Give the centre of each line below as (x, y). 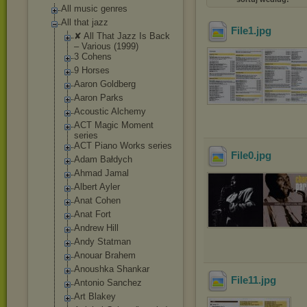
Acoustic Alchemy (110, 111)
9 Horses (92, 70)
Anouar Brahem (105, 255)
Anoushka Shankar (112, 269)
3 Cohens (93, 57)
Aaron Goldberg (105, 84)
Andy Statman (102, 242)
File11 (245, 280)
